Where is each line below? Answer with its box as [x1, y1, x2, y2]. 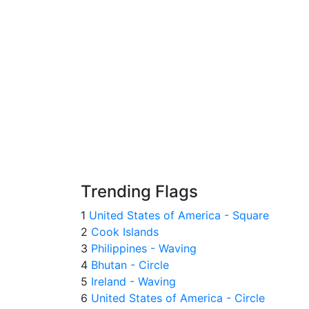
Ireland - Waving [88, 275, 176, 288]
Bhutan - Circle [88, 258, 169, 272]
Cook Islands [88, 225, 159, 239]
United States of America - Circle [88, 291, 265, 305]
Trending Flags [81, 181, 198, 201]
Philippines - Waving [88, 241, 197, 255]
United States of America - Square [86, 208, 269, 222]
